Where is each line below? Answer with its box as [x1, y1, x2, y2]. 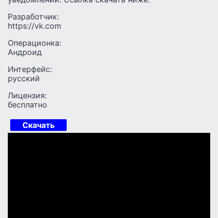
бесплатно [8, 99, 47, 109]
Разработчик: [8, 11, 59, 21]
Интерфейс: [8, 64, 52, 74]
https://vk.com [8, 20, 61, 31]
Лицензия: [8, 90, 47, 100]
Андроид [8, 47, 42, 57]
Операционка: [8, 37, 61, 48]
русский [8, 73, 40, 83]
